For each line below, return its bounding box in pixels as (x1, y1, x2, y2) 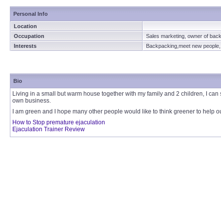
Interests (14, 43, 37, 49)
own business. (12, 97, 51, 104)
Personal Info (13, 11, 48, 17)
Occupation (14, 33, 44, 39)
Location (14, 23, 37, 29)
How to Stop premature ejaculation (12, 119, 105, 126)
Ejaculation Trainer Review (12, 126, 85, 133)
